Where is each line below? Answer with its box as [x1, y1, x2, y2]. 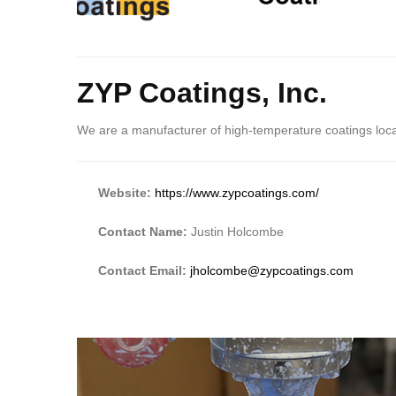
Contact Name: [98, 224, 191, 239]
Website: [98, 185, 155, 200]
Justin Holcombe [191, 224, 284, 239]
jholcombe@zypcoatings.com [190, 263, 354, 278]
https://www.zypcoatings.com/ [155, 185, 319, 200]
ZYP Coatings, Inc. [77, 77, 327, 110]
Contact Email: [98, 263, 190, 278]
